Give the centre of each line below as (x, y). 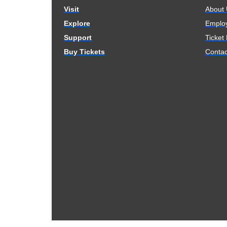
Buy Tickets (84, 52)
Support (78, 37)
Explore (77, 23)
